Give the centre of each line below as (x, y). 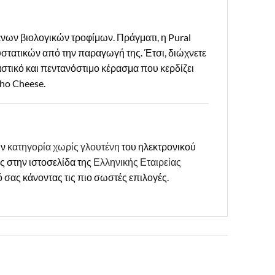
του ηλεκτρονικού (158, 147)
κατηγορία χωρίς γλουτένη (64, 147)
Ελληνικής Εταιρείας (137, 162)
